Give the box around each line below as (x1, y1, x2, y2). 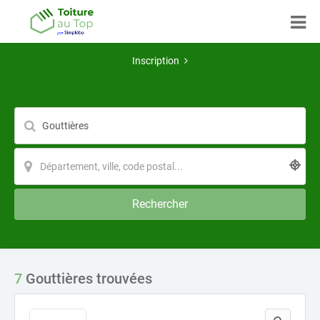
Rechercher (131, 197, 188, 211)
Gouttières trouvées (22, 270, 152, 287)
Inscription (132, 55, 179, 66)
